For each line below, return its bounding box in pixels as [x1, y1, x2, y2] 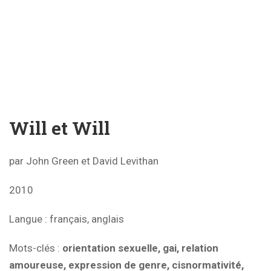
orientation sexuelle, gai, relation [60, 241, 218, 254]
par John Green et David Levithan [9, 154, 158, 167]
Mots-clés [9, 241, 55, 254]
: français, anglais [45, 212, 124, 225]
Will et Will [9, 116, 110, 140]
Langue [9, 212, 45, 225]
